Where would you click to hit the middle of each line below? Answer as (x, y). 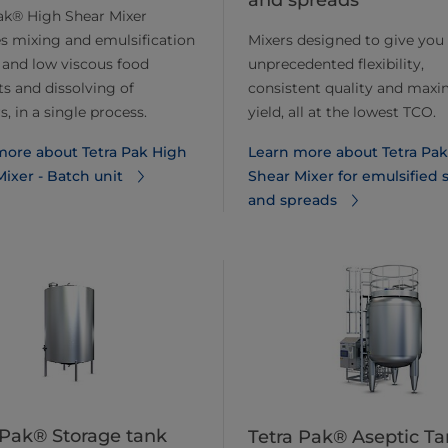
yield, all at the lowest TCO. (342, 112)
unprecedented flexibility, (336, 64)
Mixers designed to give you (346, 40)
